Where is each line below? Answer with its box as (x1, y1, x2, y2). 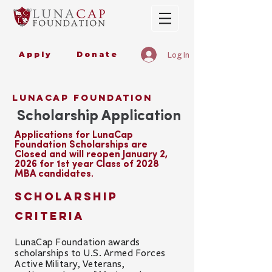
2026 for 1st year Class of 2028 (15, 160, 159, 169)
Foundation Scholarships (15, 140, 131, 150)
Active (15, 259, 46, 269)
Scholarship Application (13, 109, 181, 124)
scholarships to (15, 248, 84, 258)
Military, (45, 259, 83, 269)
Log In (167, 50, 189, 59)
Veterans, (82, 259, 125, 269)
